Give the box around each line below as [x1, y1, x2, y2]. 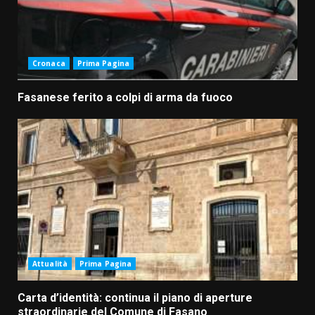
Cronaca [32, 58, 65, 69]
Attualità [32, 259, 67, 269]
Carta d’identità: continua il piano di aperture [18, 291, 252, 305]
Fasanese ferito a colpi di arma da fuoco [18, 91, 233, 105]
